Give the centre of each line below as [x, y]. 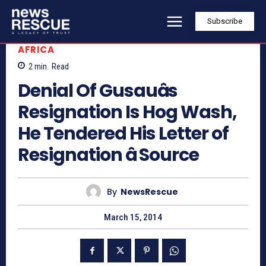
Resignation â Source [108, 155]
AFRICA [36, 49]
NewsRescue [149, 191]
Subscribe [225, 21]
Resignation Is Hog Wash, [127, 113]
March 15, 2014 [133, 218]
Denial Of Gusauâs [98, 91]
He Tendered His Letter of [123, 134]
